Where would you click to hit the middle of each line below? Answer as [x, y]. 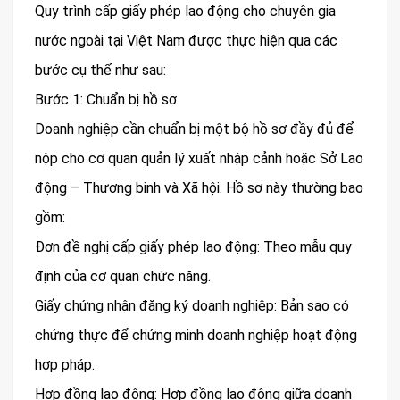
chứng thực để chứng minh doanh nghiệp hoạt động [196, 336]
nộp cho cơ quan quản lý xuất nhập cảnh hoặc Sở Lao [199, 159]
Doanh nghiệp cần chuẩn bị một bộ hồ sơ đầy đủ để [194, 129]
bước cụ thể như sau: [100, 71]
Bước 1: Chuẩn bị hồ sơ [106, 100]
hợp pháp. [65, 365]
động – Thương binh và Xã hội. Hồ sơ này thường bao [199, 188]
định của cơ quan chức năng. [123, 277]
